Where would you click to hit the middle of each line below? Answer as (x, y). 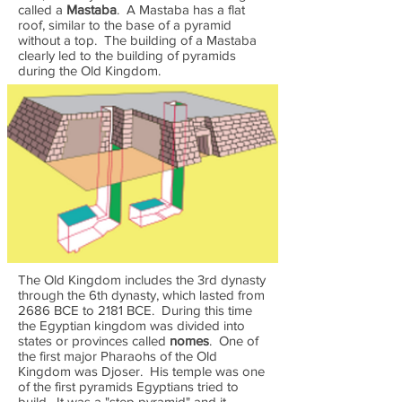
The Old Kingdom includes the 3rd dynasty (142, 280)
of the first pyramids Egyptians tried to (128, 386)
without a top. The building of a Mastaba (137, 40)
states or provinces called (94, 341)
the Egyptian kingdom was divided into (131, 325)
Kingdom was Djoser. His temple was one (141, 371)
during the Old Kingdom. (89, 70)
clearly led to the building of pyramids (127, 55)
